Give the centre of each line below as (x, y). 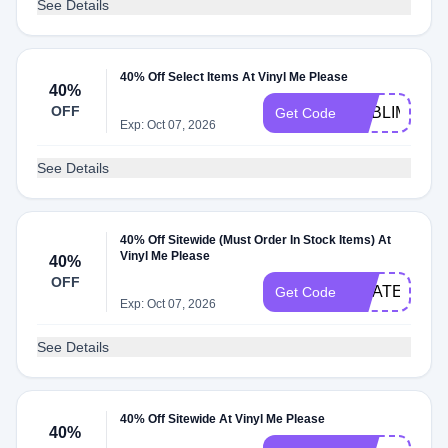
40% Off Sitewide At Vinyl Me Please (223, 419)
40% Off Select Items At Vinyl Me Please (234, 77)
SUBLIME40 (392, 112)
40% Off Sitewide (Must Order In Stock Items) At (256, 240)
